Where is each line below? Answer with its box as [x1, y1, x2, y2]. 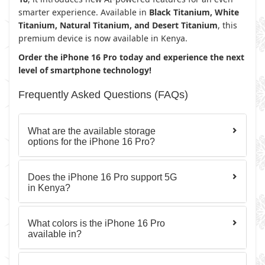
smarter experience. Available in [18, 7, 149, 18]
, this [218, 20, 237, 31]
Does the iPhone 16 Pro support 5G [28, 172, 177, 182]
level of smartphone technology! [18, 64, 151, 76]
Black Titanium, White [149, 7, 239, 18]
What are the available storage [28, 126, 156, 136]
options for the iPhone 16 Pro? [28, 137, 155, 147]
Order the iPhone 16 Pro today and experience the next [18, 51, 244, 63]
